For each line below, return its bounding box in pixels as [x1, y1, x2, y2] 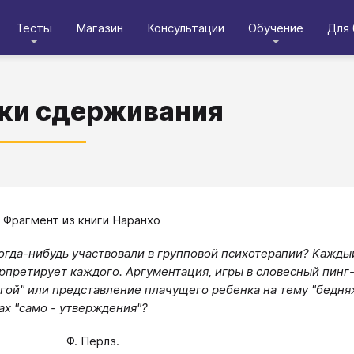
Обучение [248, 20, 303, 36]
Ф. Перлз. [66, 333, 119, 348]
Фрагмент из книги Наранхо [3, 213, 160, 228]
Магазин [76, 20, 123, 36]
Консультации [147, 20, 224, 36]
